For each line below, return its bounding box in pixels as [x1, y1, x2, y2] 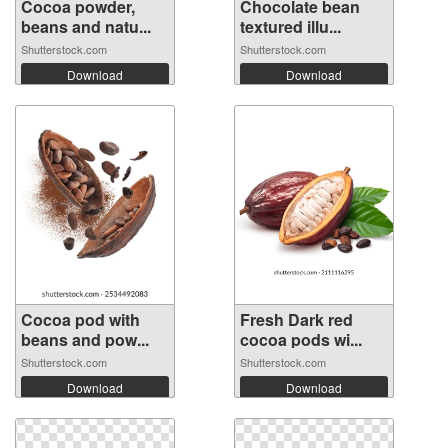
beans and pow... [21, 328, 149, 352]
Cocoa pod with [21, 308, 140, 332]
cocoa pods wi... [240, 328, 362, 352]
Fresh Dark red [240, 308, 353, 332]
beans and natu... [21, 15, 151, 39]
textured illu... [240, 15, 341, 39]
